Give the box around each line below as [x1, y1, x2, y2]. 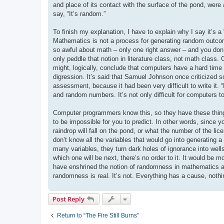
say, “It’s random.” [53, 9, 105, 17]
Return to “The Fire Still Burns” [57, 211, 139, 219]
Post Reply [52, 194, 84, 203]
